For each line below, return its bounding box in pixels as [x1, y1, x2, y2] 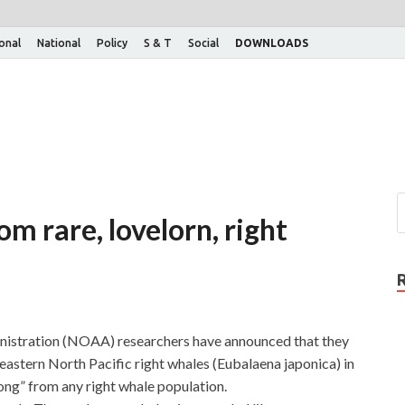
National [37, 36, 80, 49]
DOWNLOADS [235, 36, 308, 49]
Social [188, 36, 219, 49]
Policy [97, 36, 127, 49]
